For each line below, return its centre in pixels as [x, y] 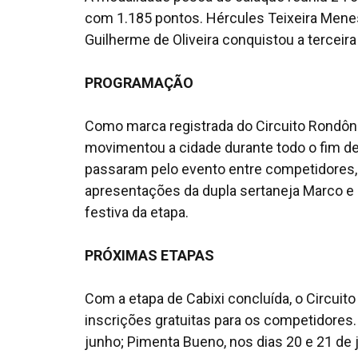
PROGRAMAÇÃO [139, 83]
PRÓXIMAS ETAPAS [149, 256]
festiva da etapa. [137, 213]
